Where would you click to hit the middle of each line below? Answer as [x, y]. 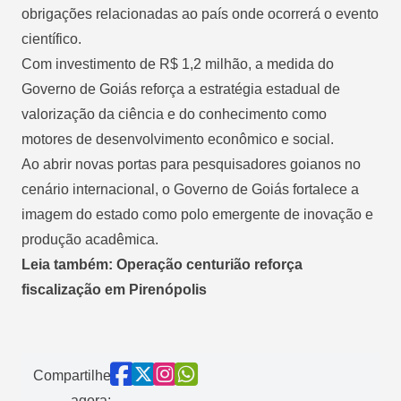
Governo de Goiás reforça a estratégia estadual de [181, 89]
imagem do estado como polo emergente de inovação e [197, 214]
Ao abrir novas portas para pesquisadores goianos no [191, 164]
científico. [51, 38]
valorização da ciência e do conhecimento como [174, 114]
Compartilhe [72, 375]
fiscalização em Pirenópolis [114, 289]
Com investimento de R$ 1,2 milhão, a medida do [178, 64]
